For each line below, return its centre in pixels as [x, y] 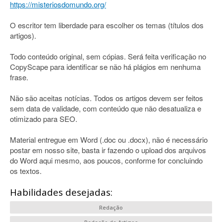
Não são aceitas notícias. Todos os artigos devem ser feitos [107, 98]
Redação [111, 207]
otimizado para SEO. [44, 119]
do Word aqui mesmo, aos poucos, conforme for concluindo [106, 160]
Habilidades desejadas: [61, 192]
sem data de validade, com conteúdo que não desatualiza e [106, 108]
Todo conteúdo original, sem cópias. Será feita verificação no [108, 56]
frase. [19, 77]
